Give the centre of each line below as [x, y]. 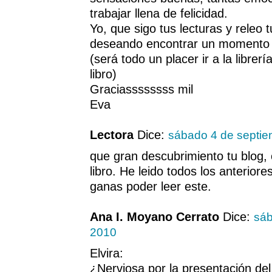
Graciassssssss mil [141, 90]
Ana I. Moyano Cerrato [155, 217]
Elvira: [107, 253]
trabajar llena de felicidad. [159, 14]
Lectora [112, 135]
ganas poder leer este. [151, 187]
